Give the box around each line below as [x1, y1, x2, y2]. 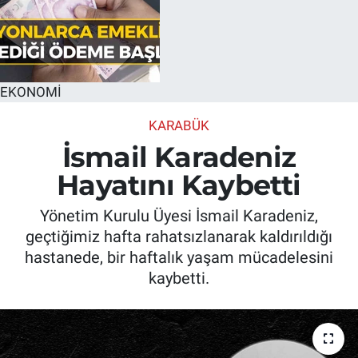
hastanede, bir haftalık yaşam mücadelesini [25, 248, 333, 268]
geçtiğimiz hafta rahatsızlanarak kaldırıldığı [26, 227, 332, 247]
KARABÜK [149, 117, 209, 134]
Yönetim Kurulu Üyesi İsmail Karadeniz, [40, 206, 318, 226]
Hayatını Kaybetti [57, 167, 301, 202]
